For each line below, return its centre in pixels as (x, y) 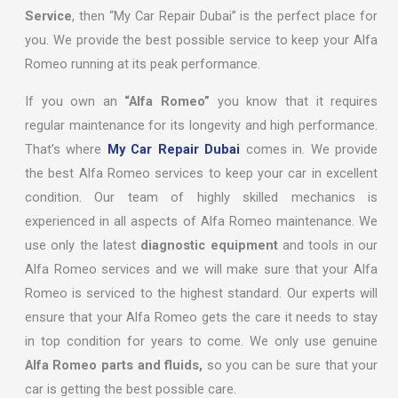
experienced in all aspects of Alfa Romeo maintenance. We (201, 221)
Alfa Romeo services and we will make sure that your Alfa (201, 269)
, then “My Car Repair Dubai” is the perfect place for (225, 16)
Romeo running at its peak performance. (142, 64)
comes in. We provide (309, 149)
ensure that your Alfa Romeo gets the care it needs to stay (201, 317)
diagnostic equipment (209, 245)
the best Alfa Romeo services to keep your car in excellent (201, 173)
